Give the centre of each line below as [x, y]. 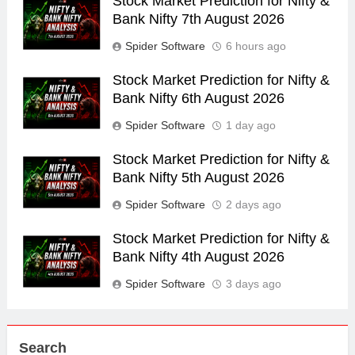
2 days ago [253, 205]
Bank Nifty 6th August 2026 [198, 99]
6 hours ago [256, 46]
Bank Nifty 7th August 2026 [198, 19]
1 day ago [250, 126]
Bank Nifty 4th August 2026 [198, 257]
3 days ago [253, 284]
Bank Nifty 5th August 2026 [198, 178]
